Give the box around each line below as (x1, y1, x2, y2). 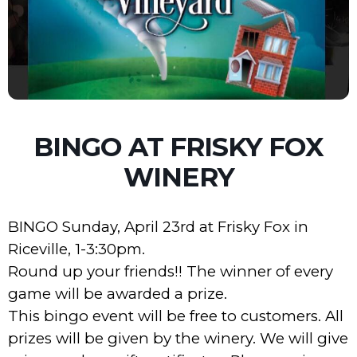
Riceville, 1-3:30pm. (8, 240, 145, 258)
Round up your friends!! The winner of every (8, 262, 333, 280)
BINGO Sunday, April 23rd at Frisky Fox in (8, 218, 308, 236)
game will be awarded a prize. (8, 284, 227, 303)
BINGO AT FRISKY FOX (33, 131, 324, 163)
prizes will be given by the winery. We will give (8, 329, 348, 347)
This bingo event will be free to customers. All (8, 307, 343, 325)
